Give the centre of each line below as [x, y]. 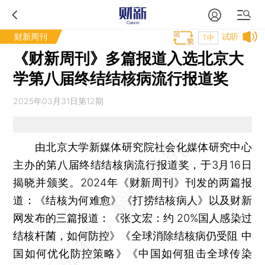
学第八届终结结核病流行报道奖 [121, 78]
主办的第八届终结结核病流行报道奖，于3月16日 [132, 164]
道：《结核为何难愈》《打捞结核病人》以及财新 [132, 200]
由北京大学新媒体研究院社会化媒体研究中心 [132, 147]
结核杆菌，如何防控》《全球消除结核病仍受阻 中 [132, 235]
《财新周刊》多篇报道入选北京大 [129, 58]
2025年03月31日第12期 [59, 101]
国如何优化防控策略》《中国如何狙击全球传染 [132, 253]
